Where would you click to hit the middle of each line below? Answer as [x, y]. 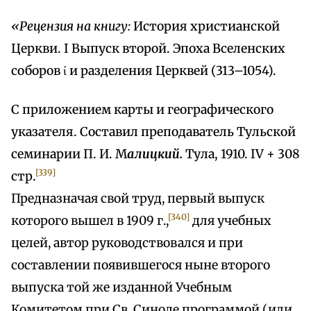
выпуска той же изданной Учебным [121, 288]
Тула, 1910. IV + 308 [241, 154]
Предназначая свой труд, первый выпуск [138, 199]
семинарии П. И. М [69, 154]
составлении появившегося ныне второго [141, 266]
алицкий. [155, 154]
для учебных [230, 221]
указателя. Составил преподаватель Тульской [153, 132]
